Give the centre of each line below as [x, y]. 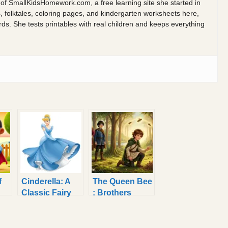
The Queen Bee [122, 181]
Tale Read [40, 204]
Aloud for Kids [49, 215]
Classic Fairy [46, 193]
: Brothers [112, 193]
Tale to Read [117, 215]
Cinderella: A [46, 181]
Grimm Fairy [116, 204]
